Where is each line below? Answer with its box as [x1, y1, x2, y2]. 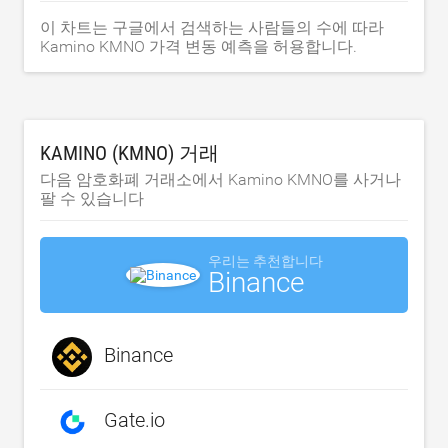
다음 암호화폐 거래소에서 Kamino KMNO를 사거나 [40, 170, 401, 189]
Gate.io [104, 408, 165, 433]
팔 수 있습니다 [40, 189, 144, 208]
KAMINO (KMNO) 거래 [40, 141, 219, 165]
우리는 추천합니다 [207, 253, 323, 269]
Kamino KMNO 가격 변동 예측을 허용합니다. [40, 37, 357, 56]
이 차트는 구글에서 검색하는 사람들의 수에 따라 [40, 18, 384, 37]
